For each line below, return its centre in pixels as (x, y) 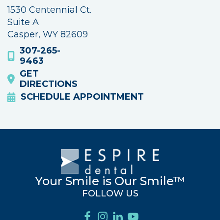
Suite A (23, 22)
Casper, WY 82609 (48, 34)
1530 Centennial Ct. (49, 10)
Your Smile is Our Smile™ (110, 181)
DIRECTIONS (49, 84)
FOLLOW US (110, 193)
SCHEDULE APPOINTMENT (82, 97)
